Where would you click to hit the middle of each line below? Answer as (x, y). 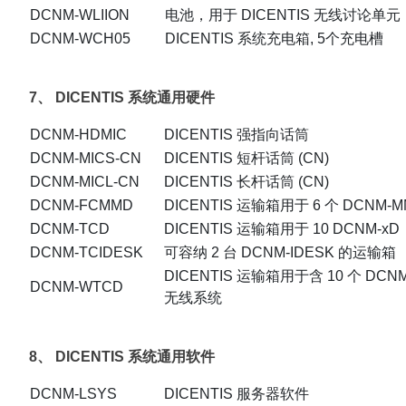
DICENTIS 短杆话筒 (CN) (246, 159)
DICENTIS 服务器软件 (237, 394)
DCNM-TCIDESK (87, 253)
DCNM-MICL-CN (85, 182)
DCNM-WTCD (77, 287)
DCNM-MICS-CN (86, 159)
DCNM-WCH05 (80, 39)
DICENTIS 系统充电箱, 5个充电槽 (274, 39)
